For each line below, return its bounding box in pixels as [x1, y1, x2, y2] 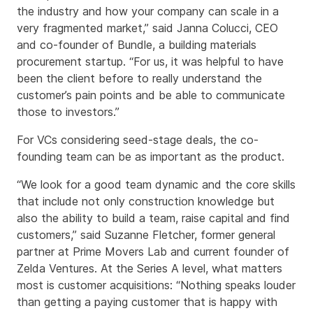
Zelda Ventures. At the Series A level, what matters [17, 261, 282, 276]
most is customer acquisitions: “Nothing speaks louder [17, 278, 296, 293]
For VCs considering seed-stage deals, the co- [17, 133, 259, 147]
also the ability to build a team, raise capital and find [17, 211, 290, 226]
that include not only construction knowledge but [17, 194, 275, 209]
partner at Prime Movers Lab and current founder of [17, 245, 289, 259]
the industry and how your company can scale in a [17, 4, 279, 19]
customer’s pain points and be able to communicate [17, 88, 285, 103]
